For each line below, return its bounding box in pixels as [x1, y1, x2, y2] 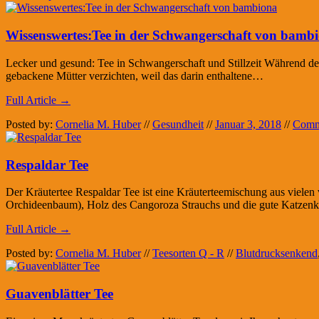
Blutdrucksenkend [236, 247, 318, 260]
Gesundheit [152, 117, 204, 130]
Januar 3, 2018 [215, 117, 281, 130]
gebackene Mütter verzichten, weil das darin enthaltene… [6, 69, 263, 82]
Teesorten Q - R [152, 247, 224, 260]
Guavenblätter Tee [6, 286, 113, 301]
